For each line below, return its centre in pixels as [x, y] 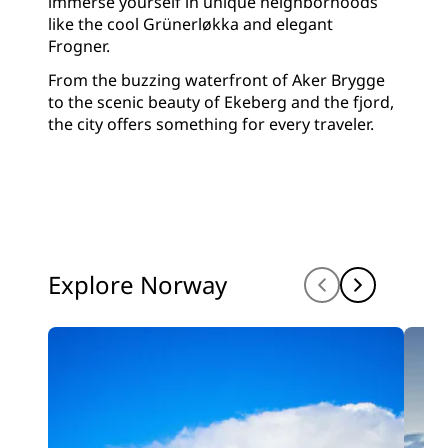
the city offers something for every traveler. [211, 124]
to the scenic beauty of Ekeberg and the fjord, [221, 102]
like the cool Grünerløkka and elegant [190, 24]
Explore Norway [137, 285]
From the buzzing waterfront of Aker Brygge [216, 80]
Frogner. [81, 46]
